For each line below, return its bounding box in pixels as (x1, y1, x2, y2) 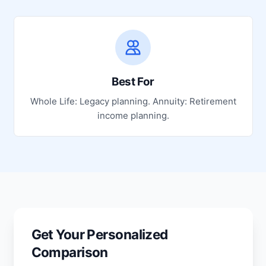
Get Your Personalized (31, 226, 168, 242)
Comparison (31, 244, 108, 260)
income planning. (97, 109, 169, 121)
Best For (112, 75, 154, 88)
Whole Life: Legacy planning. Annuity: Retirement (30, 95, 236, 107)
